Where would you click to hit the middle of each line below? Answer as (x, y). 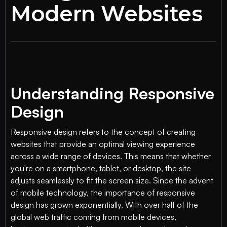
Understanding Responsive (112, 93)
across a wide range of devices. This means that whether (111, 156)
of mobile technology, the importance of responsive (103, 193)
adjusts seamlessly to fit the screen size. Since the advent (112, 180)
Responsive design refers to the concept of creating (103, 132)
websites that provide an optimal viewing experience (103, 144)
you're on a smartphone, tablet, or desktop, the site (101, 168)
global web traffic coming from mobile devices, (93, 217)
